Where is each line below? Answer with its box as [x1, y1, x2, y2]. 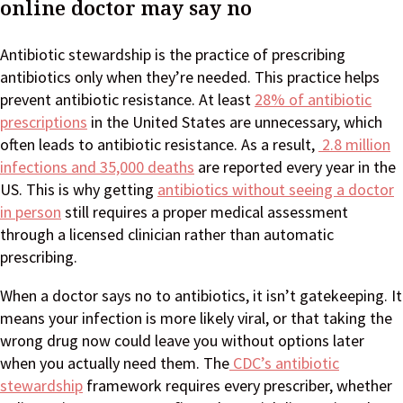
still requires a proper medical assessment [61, 201, 348, 223]
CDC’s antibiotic [229, 353, 339, 374]
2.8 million [318, 134, 390, 156]
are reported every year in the [194, 157, 396, 178]
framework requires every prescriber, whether [83, 375, 392, 397]
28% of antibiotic [255, 89, 372, 111]
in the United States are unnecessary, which [87, 112, 382, 133]
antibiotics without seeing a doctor [157, 179, 394, 201]
